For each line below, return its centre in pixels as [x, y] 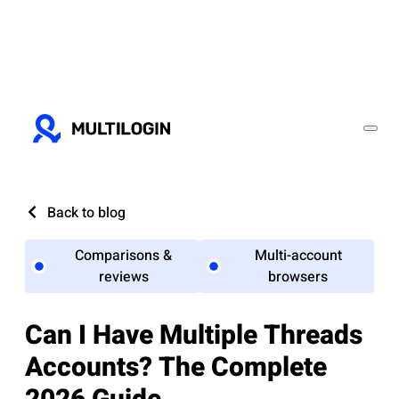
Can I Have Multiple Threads [194, 336]
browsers [298, 277]
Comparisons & [123, 256]
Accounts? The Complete [176, 368]
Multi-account [298, 256]
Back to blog [86, 213]
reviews [123, 277]
